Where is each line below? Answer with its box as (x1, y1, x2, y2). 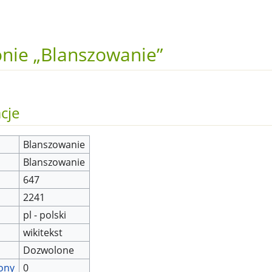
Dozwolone (23, 243, 75, 257)
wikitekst (23, 226, 63, 240)
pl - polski (23, 208, 67, 222)
